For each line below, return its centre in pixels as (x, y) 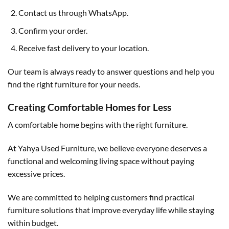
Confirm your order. (53, 30)
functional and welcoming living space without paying (101, 161)
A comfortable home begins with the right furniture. (98, 125)
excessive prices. (36, 174)
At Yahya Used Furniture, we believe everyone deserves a (107, 148)
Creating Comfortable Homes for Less (89, 107)
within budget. (33, 223)
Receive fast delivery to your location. (83, 48)
